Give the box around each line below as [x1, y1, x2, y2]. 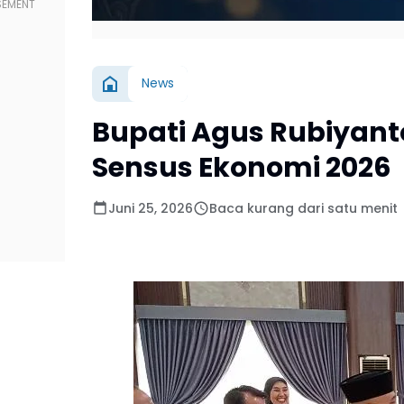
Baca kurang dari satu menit [209, 198, 398, 217]
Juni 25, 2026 [108, 198, 193, 217]
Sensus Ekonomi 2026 [92, 148, 391, 187]
